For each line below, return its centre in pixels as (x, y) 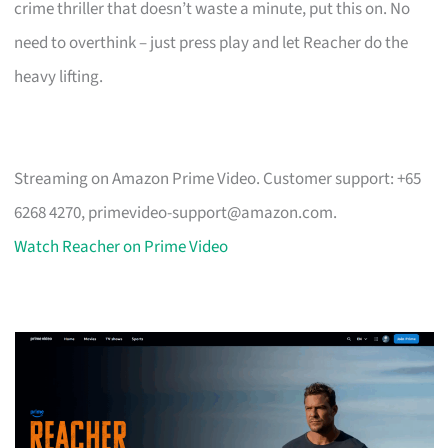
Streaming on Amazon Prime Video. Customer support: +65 (218, 178)
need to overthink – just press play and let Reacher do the (211, 42)
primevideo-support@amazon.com (211, 212)
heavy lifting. (59, 76)
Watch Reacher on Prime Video (121, 246)
